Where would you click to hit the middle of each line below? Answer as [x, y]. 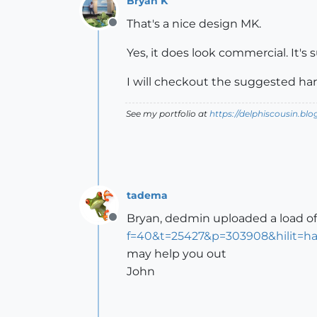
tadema [147, 196]
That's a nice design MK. [194, 23]
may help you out [177, 253]
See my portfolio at [168, 113]
